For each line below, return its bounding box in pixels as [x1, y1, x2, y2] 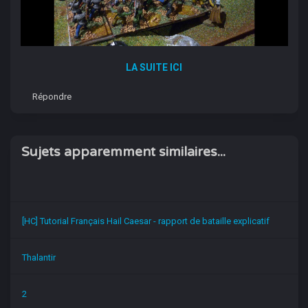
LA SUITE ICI [126, 62, 182, 74]
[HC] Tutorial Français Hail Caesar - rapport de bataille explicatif [22, 216, 270, 227]
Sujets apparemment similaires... [21, 144, 225, 160]
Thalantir [22, 252, 56, 263]
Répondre [32, 91, 71, 102]
